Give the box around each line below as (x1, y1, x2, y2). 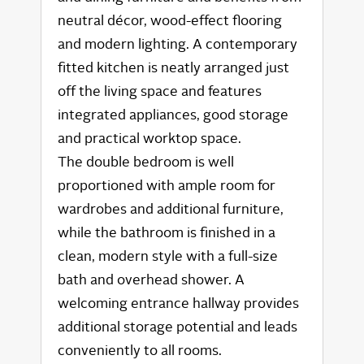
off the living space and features (58, 81, 262, 101)
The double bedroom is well (58, 152, 234, 171)
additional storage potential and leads (58, 317, 297, 336)
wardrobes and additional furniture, (58, 199, 284, 219)
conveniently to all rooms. (58, 340, 222, 360)
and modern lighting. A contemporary (58, 34, 297, 54)
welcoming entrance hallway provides (58, 293, 299, 313)
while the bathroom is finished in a (58, 223, 275, 242)
